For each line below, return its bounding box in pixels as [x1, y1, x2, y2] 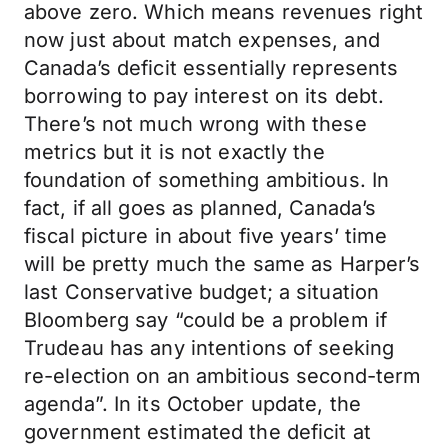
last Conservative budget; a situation [24, 280, 380, 304]
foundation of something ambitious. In [24, 168, 390, 192]
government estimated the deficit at [24, 420, 371, 444]
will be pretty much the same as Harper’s [24, 252, 421, 276]
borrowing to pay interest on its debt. [24, 84, 385, 108]
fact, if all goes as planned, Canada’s [24, 196, 377, 220]
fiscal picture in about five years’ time [24, 224, 388, 248]
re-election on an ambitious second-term [24, 364, 422, 388]
